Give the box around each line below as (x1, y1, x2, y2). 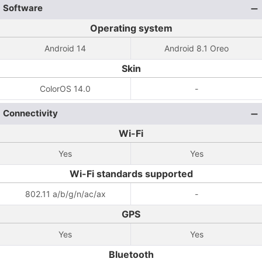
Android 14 (44, 43, 86, 53)
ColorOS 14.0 (40, 84, 91, 94)
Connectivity (3, 108, 58, 119)
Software (3, 2, 43, 13)
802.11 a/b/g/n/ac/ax (25, 189, 106, 199)
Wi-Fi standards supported (69, 168, 193, 180)
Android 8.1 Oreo (164, 43, 229, 53)
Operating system (89, 22, 173, 34)
